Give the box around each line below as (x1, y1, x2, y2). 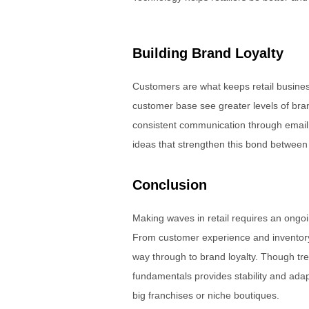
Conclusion (132, 177, 207, 192)
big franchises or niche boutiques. (132, 289, 279, 301)
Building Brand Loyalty (132, 45, 283, 61)
